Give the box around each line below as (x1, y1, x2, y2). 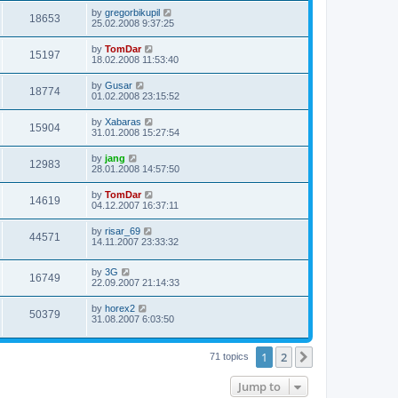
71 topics (210, 350, 251, 362)
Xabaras (105, 115, 141, 127)
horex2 (105, 303, 135, 314)
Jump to (238, 378, 281, 395)
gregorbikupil (105, 6, 160, 18)
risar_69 (105, 225, 140, 236)
